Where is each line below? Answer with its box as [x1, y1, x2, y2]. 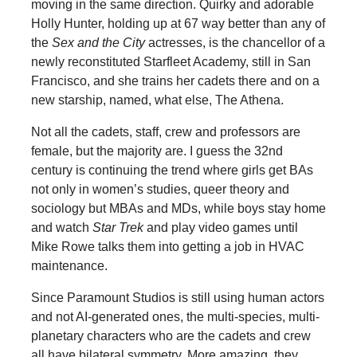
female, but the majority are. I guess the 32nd [30, 144, 283, 159]
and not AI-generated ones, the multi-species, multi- [30, 310, 320, 324]
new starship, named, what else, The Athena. [30, 93, 284, 108]
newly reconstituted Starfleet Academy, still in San [30, 55, 311, 69]
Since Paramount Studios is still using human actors [30, 291, 324, 305]
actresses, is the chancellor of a [144, 36, 325, 50]
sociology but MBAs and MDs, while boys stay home [30, 202, 326, 216]
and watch [30, 221, 92, 235]
